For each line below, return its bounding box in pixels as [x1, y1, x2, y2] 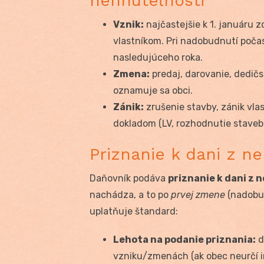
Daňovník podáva [90, 172, 168, 184]
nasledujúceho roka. [113, 51, 203, 63]
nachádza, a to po [90, 189, 171, 200]
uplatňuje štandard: [90, 205, 178, 217]
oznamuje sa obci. [113, 84, 193, 96]
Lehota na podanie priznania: [113, 233, 256, 245]
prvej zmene [171, 189, 225, 200]
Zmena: [113, 68, 150, 80]
